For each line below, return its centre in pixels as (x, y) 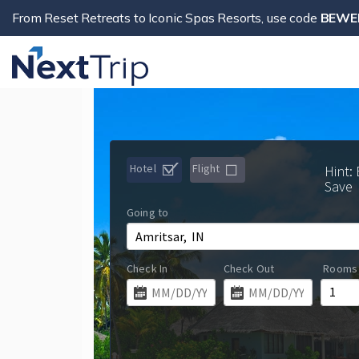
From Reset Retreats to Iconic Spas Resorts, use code (166, 18)
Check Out (248, 268)
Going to (148, 212)
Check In (147, 268)
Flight (208, 168)
